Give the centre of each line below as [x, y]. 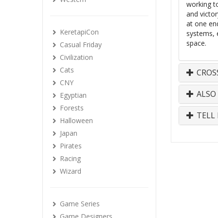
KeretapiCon [79, 32]
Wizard [71, 171]
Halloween [76, 120]
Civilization [76, 57]
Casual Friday [81, 45]
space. [196, 43]
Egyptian [73, 95]
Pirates [71, 146]
